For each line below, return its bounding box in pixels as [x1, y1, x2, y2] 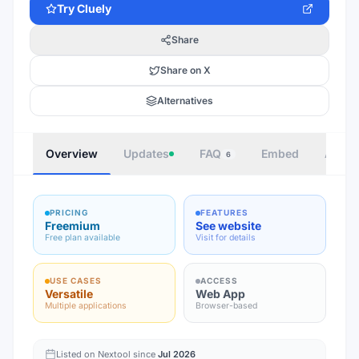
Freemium [45, 219, 100, 232]
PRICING [50, 208, 89, 217]
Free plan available [45, 232, 120, 243]
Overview [46, 147, 98, 160]
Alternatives [157, 95, 213, 107]
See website [196, 219, 261, 232]
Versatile [45, 287, 93, 301]
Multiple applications [45, 301, 127, 311]
